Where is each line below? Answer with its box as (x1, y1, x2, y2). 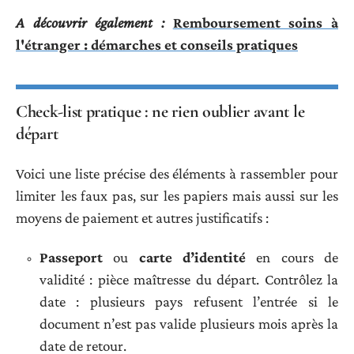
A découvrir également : (16, 14, 164, 32)
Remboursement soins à (172, 14, 339, 32)
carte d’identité (138, 249, 247, 266)
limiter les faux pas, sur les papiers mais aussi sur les (16, 186, 338, 204)
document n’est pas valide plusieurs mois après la (40, 315, 338, 333)
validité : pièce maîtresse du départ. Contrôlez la (40, 271, 338, 288)
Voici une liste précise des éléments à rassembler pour (16, 164, 338, 182)
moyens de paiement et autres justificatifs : (16, 209, 269, 226)
